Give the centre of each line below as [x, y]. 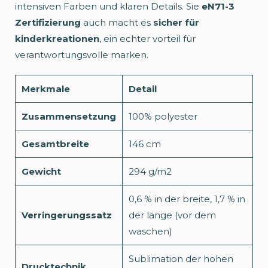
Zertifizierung [48, 22]
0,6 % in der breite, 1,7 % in [187, 199]
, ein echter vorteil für [147, 38]
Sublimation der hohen [181, 258]
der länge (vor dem [172, 215]
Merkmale [46, 89]
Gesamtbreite [55, 144]
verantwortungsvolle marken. [82, 54]
